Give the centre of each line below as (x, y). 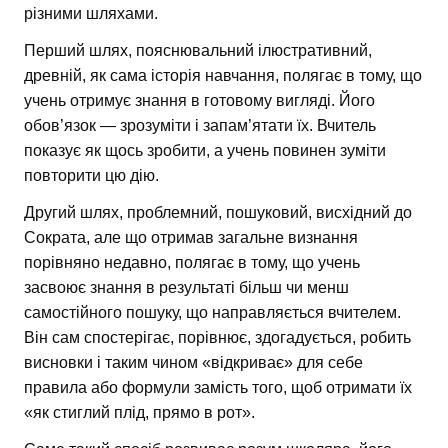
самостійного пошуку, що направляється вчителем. (212, 312)
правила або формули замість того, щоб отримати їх (218, 387)
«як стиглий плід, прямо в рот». (139, 412)
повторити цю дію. (91, 175)
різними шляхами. (91, 13)
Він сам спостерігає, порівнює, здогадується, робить (217, 337)
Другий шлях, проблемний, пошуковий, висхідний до (218, 212)
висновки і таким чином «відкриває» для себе (193, 362)
